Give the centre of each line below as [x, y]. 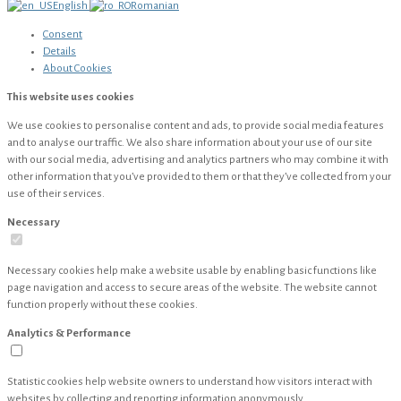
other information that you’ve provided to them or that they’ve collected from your [199, 177]
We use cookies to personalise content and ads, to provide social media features [196, 126]
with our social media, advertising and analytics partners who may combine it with [198, 160]
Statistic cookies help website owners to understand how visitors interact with [190, 382]
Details [60, 52]
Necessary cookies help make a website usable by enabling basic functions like [192, 271]
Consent [63, 35]
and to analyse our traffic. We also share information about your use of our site [190, 143]
